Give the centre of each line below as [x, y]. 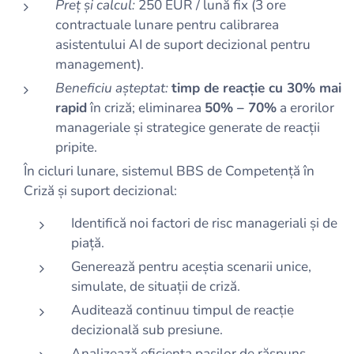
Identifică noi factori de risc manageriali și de [204, 223]
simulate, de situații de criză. [156, 286]
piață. [88, 243]
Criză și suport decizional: [100, 191]
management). [100, 64]
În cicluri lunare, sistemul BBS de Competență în [169, 171]
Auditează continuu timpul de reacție [183, 310]
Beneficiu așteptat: [112, 88]
